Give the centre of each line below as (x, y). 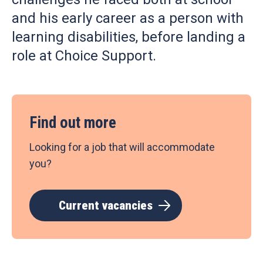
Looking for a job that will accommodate (122, 147)
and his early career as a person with (128, 18)
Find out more (73, 123)
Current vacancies (106, 205)
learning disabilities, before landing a (129, 37)
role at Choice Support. (84, 56)
